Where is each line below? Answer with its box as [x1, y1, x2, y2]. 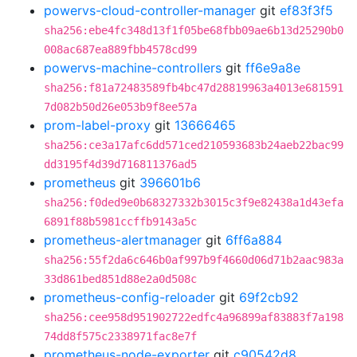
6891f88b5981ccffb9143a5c [44, 215, 197, 228]
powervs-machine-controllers [44, 60, 222, 76]
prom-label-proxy [44, 117, 151, 133]
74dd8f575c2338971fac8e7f [44, 330, 197, 343]
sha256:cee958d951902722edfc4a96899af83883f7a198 [44, 311, 343, 324]
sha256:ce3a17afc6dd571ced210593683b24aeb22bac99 [44, 139, 343, 151]
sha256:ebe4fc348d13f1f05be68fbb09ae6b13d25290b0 [44, 24, 343, 37]
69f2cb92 [239, 289, 299, 305]
